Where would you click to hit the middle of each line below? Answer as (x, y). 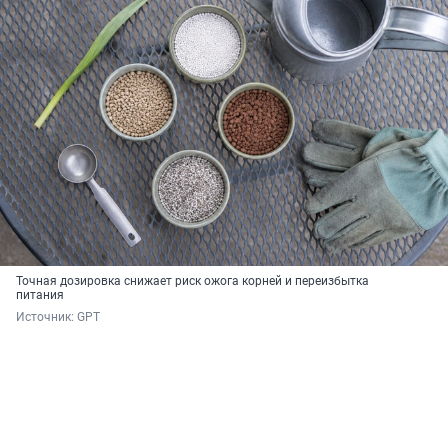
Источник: (46, 317)
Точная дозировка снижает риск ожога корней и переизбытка (192, 281)
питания (40, 295)
